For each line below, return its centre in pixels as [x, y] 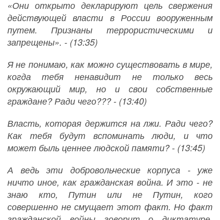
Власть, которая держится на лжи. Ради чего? [110, 123]
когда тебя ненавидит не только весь [110, 77]
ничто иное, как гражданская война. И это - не [110, 182]
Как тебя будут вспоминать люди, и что [110, 136]
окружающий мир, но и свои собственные [110, 89]
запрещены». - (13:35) [53, 42]
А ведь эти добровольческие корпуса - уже [110, 170]
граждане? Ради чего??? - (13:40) [77, 101]
